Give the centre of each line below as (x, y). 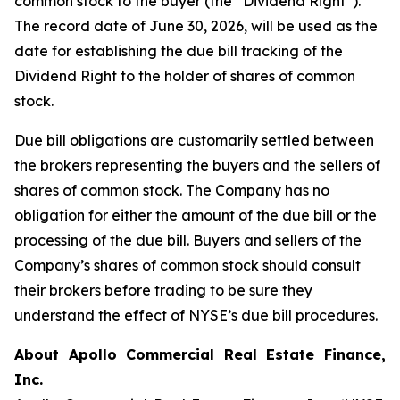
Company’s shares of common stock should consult (187, 265)
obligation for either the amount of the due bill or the (196, 215)
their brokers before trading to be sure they (163, 290)
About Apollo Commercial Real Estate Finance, (200, 354)
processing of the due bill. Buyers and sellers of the (188, 240)
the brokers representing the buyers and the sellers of (197, 165)
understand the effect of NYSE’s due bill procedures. (196, 315)
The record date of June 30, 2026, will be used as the (196, 26)
